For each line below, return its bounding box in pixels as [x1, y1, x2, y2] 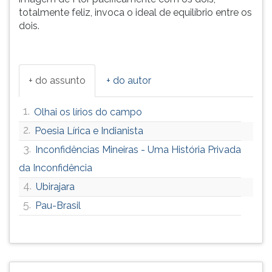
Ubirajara [36, 181, 75, 192]
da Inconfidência [19, 162, 92, 174]
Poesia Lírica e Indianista [35, 125, 143, 137]
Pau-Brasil [35, 200, 81, 211]
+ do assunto [29, 75, 86, 86]
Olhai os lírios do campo [34, 106, 142, 118]
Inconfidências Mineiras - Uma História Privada [35, 144, 241, 155]
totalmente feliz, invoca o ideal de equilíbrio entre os [19, 7, 252, 18]
